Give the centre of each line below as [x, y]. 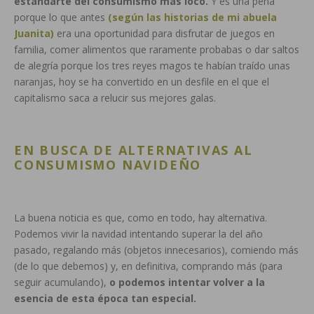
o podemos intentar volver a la [187, 282]
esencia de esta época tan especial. [105, 298]
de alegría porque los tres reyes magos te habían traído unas [152, 65]
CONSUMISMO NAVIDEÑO [108, 164]
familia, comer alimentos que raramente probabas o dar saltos [157, 49]
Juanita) [34, 33]
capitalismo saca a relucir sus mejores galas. [115, 97]
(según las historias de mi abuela [192, 17]
